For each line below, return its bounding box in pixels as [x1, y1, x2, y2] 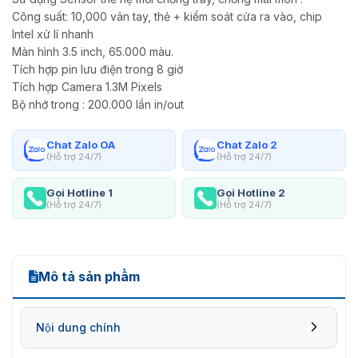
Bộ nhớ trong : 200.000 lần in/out [12, 97, 184, 111]
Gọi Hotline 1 [46, 185, 113, 199]
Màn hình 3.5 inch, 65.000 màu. [12, 44, 173, 58]
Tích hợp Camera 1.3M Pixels [12, 79, 162, 93]
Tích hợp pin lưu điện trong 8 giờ [12, 62, 183, 76]
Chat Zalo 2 [217, 137, 277, 151]
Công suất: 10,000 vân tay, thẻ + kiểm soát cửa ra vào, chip [12, 9, 322, 23]
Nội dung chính [36, 320, 121, 334]
